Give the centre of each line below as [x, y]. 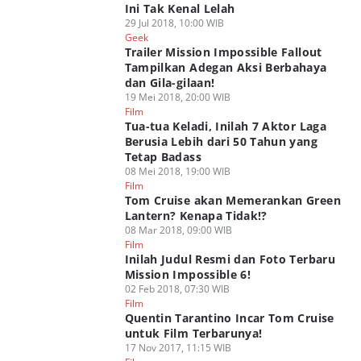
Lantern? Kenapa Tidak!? [196, 216]
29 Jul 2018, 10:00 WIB [174, 23]
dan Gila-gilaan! [170, 83]
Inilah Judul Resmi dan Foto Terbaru [230, 259]
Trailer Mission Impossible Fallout [223, 52]
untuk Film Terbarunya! [193, 333]
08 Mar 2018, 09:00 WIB [178, 230]
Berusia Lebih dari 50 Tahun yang [221, 141]
